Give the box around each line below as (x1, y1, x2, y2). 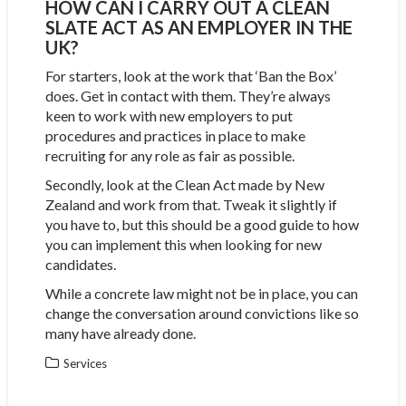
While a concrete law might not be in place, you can (44, 284, 358, 302)
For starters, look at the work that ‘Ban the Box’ (44, 66, 336, 84)
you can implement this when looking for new (44, 235, 322, 253)
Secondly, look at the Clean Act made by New (44, 175, 324, 193)
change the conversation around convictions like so (44, 304, 359, 322)
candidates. (44, 255, 116, 273)
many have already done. (44, 324, 196, 342)
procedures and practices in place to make (44, 126, 305, 144)
